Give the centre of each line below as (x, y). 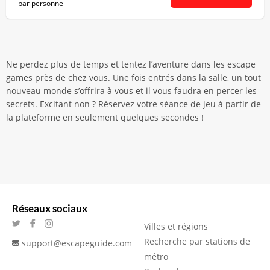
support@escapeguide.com (77, 243)
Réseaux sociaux (50, 208)
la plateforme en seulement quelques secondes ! (105, 117)
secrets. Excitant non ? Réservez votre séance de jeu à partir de (133, 104)
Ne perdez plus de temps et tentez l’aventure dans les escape (131, 64)
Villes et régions (176, 226)
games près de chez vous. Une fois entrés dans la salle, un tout (133, 77)
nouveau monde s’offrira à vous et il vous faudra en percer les (131, 91)
